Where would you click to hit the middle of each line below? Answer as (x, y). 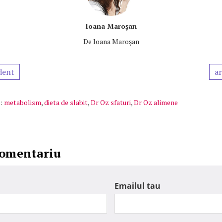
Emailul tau (138, 186)
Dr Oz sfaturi (111, 102)
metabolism (23, 102)
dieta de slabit (66, 102)
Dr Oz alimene (156, 102)
